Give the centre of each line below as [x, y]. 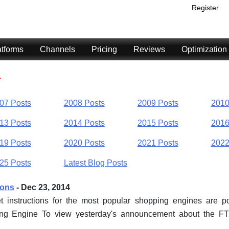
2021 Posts [158, 143]
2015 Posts [158, 123]
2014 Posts [84, 123]
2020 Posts [84, 143]
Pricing [104, 49]
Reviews [149, 49]
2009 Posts [158, 103]
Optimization [204, 49]
